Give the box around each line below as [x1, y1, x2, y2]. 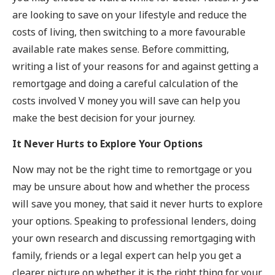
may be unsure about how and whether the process [12, 180, 250, 195]
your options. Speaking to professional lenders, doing [12, 214, 256, 229]
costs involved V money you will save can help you [12, 93, 240, 108]
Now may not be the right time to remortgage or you [12, 163, 252, 177]
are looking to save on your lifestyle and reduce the [12, 7, 247, 22]
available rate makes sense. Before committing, [12, 42, 229, 56]
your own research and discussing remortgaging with [12, 231, 255, 246]
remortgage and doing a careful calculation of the [12, 76, 238, 91]
